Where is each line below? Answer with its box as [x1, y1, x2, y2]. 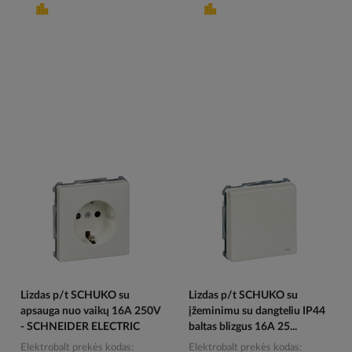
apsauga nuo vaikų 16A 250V [20, 306, 161, 317]
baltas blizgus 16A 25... [188, 321, 297, 333]
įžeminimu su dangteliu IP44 [188, 306, 325, 317]
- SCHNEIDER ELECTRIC [20, 321, 141, 333]
